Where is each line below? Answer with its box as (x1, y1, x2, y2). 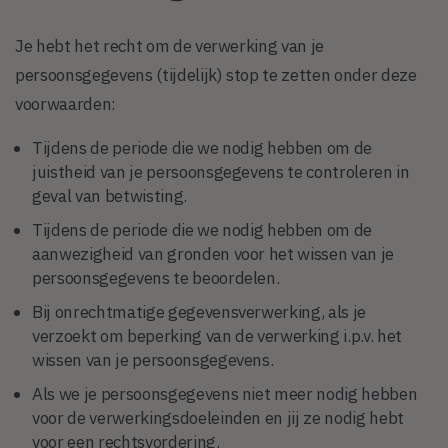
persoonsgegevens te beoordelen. (32, 266, 280, 289)
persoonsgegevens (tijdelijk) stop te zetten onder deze (15, 63, 417, 86)
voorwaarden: (15, 92, 116, 115)
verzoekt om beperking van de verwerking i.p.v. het (32, 324, 403, 347)
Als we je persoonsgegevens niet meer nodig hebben (32, 382, 418, 405)
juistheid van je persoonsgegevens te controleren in (32, 160, 410, 183)
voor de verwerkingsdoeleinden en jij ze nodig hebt (32, 406, 405, 429)
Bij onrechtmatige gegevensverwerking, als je (32, 300, 367, 323)
